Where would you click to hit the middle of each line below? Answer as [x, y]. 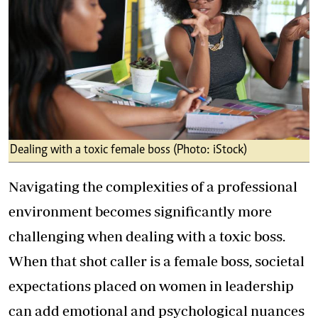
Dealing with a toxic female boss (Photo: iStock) [128, 151]
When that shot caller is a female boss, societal [157, 261]
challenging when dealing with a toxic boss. [147, 236]
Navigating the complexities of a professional [153, 187]
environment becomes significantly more [140, 212]
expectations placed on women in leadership [151, 286]
